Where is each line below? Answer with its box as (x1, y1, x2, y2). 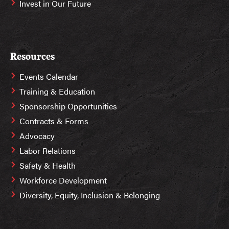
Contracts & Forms (19, 114, 88, 127)
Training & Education (19, 85, 95, 97)
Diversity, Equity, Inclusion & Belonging (19, 189, 160, 201)
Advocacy (19, 129, 55, 142)
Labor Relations (19, 144, 76, 156)
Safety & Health (19, 159, 76, 171)
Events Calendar (19, 70, 78, 82)
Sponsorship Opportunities (19, 100, 117, 112)
